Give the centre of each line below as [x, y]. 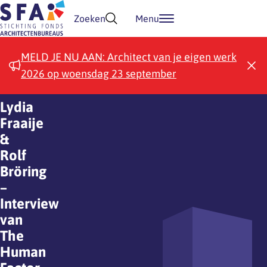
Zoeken [89, 18]
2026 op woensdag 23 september [99, 74]
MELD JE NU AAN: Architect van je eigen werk [129, 57]
